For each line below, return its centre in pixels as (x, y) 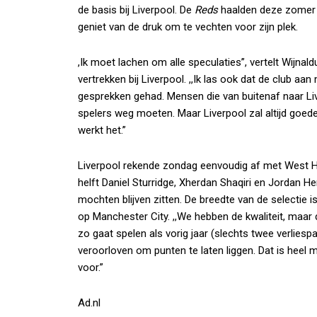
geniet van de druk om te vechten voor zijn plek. (188, 27)
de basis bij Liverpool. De (136, 10)
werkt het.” (102, 130)
